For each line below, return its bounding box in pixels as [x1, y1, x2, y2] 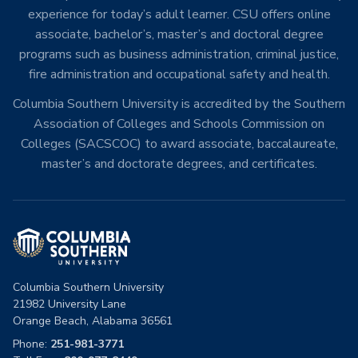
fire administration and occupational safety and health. [28, 66, 330, 83]
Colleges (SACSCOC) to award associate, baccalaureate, [20, 135, 338, 153]
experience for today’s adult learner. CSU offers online [27, 6, 331, 23]
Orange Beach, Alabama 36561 [13, 313, 173, 328]
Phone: [13, 336, 50, 352]
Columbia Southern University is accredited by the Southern [13, 95, 345, 113]
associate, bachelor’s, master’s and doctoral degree [34, 26, 324, 43]
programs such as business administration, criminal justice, [19, 46, 339, 63]
